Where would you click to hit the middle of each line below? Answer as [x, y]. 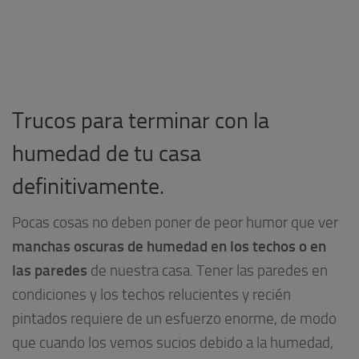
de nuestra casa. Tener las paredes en [209, 271]
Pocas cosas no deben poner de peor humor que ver [175, 223]
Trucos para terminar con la [141, 121]
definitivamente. [88, 186]
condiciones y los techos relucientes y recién [151, 295]
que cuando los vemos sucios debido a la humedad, [173, 343]
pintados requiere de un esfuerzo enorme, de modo [174, 319]
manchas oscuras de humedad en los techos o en [169, 246]
